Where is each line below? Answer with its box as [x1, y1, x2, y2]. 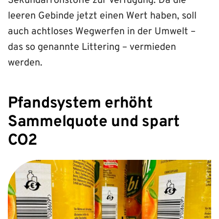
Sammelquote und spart [8, 112, 180, 132]
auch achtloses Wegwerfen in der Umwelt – [8, 25, 196, 38]
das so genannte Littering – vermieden [8, 41, 176, 54]
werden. [8, 56, 43, 69]
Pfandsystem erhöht [8, 93, 153, 113]
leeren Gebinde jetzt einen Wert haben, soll [8, 9, 197, 22]
